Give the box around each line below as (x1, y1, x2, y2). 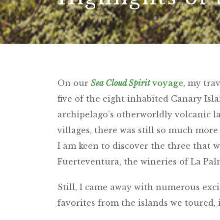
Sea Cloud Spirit (91, 78, 150, 88)
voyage (150, 78, 183, 88)
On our (57, 78, 91, 88)
